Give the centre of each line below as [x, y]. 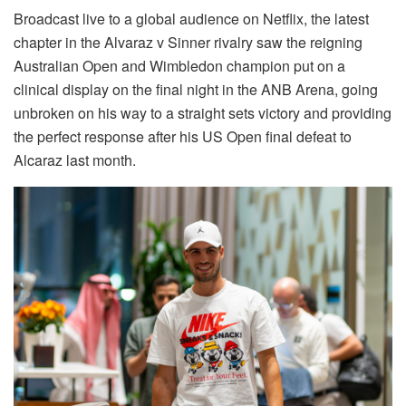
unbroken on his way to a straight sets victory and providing [203, 113]
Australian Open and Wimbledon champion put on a [179, 66]
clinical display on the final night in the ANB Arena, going [196, 89]
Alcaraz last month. [75, 160]
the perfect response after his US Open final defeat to [183, 136]
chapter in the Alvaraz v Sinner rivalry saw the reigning [188, 42]
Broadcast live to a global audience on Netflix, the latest [191, 19]
